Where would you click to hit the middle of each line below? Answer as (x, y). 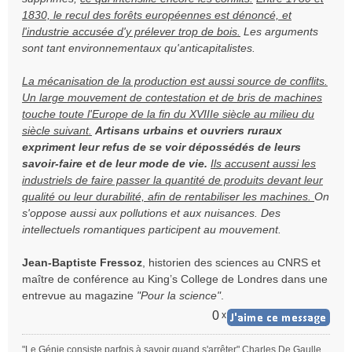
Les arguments (279, 31)
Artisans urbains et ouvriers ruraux (189, 130)
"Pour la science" (179, 295)
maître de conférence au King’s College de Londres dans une (175, 279)
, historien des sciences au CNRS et (231, 262)
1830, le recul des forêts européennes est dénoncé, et (157, 15)
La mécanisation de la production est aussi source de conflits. (175, 81)
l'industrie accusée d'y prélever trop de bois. (131, 31)
